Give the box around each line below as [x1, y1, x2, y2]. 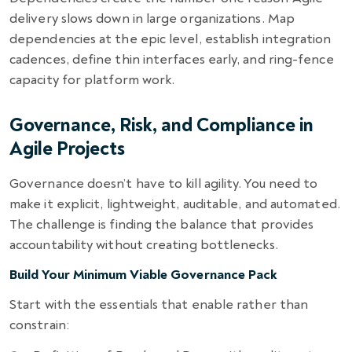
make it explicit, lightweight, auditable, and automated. [9, 195, 340, 212]
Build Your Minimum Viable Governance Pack [9, 266, 278, 283]
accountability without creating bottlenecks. [9, 236, 278, 253]
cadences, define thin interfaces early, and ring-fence [9, 50, 334, 68]
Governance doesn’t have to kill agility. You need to [9, 174, 318, 192]
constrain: [9, 316, 69, 333]
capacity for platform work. [9, 71, 175, 88]
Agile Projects [9, 137, 125, 160]
